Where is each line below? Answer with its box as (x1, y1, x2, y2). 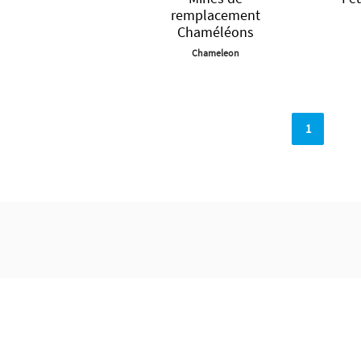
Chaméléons (176, 23, 254, 41)
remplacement (170, 6, 260, 24)
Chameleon (191, 47, 239, 59)
